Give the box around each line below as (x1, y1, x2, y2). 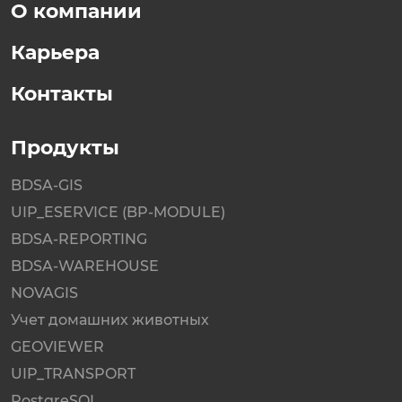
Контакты (11, 81, 113, 106)
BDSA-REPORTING (11, 230, 147, 248)
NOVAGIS (11, 284, 78, 301)
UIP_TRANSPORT (11, 364, 135, 382)
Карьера (11, 39, 100, 65)
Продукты (11, 135, 119, 160)
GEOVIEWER (11, 337, 104, 355)
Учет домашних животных (11, 310, 209, 328)
